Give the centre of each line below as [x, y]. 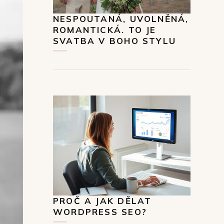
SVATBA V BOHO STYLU [114, 40]
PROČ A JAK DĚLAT [102, 200]
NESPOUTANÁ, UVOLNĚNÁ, [121, 18]
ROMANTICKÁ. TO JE [105, 29]
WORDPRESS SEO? [100, 211]
